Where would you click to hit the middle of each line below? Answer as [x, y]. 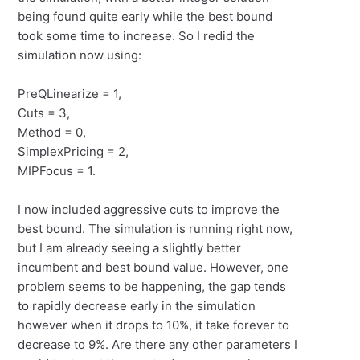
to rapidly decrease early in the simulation [137, 306]
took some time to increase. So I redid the [137, 36]
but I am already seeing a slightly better [130, 248]
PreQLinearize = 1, [70, 94]
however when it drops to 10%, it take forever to [154, 325]
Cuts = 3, [44, 113]
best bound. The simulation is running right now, [155, 229]
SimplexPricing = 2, [75, 152]
